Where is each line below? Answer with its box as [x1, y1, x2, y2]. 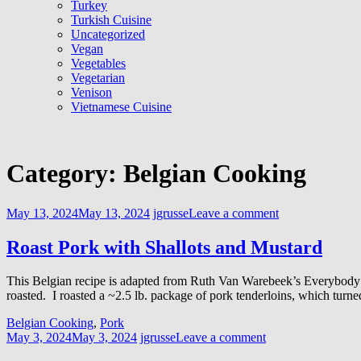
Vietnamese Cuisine [71, 99, 172, 114]
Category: [6, 159, 123, 189]
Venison [71, 85, 112, 99]
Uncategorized [71, 27, 145, 41]
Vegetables [71, 56, 126, 70]
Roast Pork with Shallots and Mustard [6, 236, 322, 258]
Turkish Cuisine [71, 12, 151, 27]
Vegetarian [71, 70, 125, 85]
